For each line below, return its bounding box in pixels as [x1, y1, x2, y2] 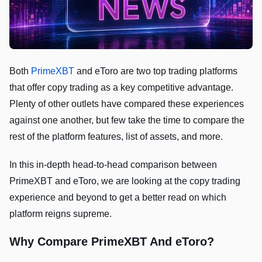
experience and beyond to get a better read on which [9, 192, 226, 202]
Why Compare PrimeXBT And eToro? [9, 235, 214, 248]
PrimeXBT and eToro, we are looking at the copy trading [9, 175, 240, 186]
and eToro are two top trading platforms [74, 65, 237, 76]
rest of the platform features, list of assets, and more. [9, 131, 225, 142]
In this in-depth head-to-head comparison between [9, 159, 217, 170]
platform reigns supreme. [9, 208, 112, 219]
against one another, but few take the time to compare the [9, 115, 244, 125]
